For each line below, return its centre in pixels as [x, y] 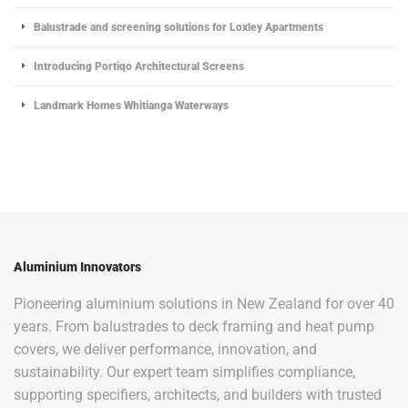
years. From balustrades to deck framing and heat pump [194, 326]
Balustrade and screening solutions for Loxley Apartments [179, 26]
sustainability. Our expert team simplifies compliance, [184, 372]
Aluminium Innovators [77, 266]
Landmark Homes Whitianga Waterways [132, 105]
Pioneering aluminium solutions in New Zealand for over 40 [204, 304]
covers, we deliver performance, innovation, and [165, 349]
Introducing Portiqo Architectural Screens [139, 66]
